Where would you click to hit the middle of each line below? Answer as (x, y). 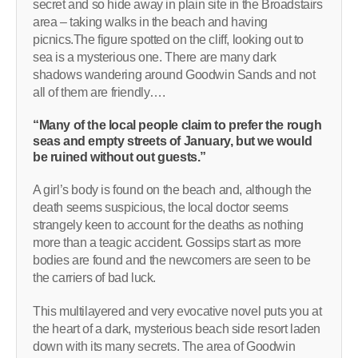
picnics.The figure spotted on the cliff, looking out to (169, 40)
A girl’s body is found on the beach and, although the (172, 190)
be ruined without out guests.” (120, 157)
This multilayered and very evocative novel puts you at (177, 312)
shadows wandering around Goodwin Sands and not (174, 75)
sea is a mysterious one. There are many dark (155, 58)
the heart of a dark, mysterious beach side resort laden (177, 329)
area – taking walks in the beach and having (150, 22)
